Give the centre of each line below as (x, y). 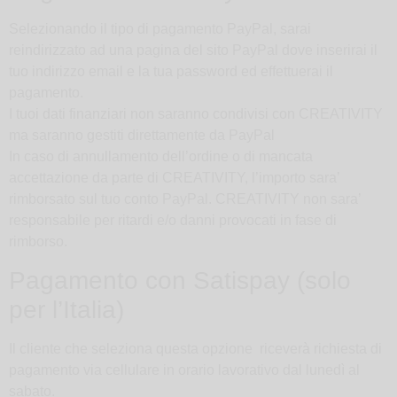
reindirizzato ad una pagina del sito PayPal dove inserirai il (193, 51)
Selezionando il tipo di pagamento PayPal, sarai (160, 29)
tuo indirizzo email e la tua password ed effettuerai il (171, 72)
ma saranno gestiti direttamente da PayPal (142, 136)
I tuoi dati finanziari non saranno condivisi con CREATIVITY (196, 114)
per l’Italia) (66, 309)
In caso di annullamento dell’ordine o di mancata (161, 157)
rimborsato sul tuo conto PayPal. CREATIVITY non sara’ (185, 199)
